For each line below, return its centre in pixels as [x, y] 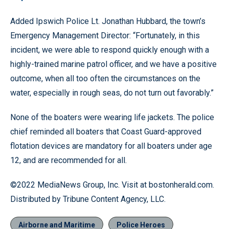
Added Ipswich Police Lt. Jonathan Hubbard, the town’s [108, 21]
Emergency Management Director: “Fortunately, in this [105, 36]
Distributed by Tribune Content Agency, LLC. [88, 199]
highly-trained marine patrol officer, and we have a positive [113, 64]
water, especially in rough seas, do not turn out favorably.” [112, 93]
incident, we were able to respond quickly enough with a [110, 50]
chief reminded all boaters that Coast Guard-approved [106, 132]
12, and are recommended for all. [68, 161]
